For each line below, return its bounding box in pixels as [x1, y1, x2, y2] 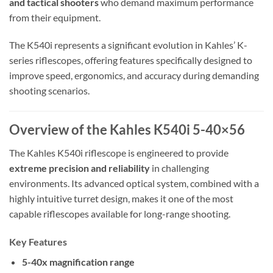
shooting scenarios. [9, 85, 90, 97]
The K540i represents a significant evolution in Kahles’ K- [9, 39, 247, 51]
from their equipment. [9, 11, 101, 23]
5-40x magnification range [21, 256, 135, 268]
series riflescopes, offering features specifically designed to [9, 54, 252, 66]
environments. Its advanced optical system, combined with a [9, 177, 259, 190]
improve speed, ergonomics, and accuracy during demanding [9, 69, 259, 82]
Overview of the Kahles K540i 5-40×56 [9, 121, 245, 138]
